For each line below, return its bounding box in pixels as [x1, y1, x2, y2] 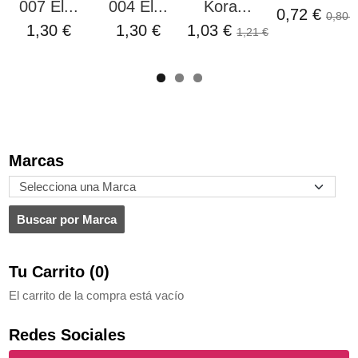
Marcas [9, 151, 64, 169]
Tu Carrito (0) [9, 262, 109, 280]
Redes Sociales [9, 325, 125, 344]
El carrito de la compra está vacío [9, 288, 184, 302]
